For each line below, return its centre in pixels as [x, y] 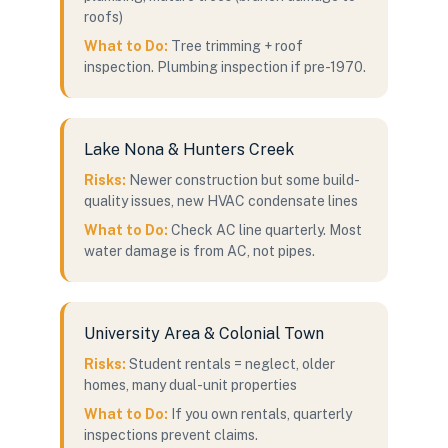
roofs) [103, 17]
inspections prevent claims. [171, 435]
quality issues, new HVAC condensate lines [221, 201]
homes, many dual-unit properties [190, 385]
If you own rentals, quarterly [261, 414]
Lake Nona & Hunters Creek [189, 149]
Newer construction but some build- [244, 180]
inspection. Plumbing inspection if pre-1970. [225, 67]
